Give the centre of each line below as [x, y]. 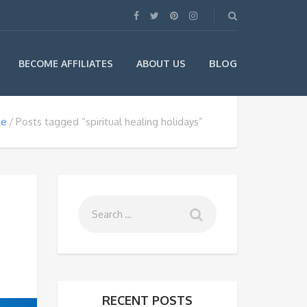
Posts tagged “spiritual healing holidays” [109, 122]
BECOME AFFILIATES [66, 63]
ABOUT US [161, 63]
